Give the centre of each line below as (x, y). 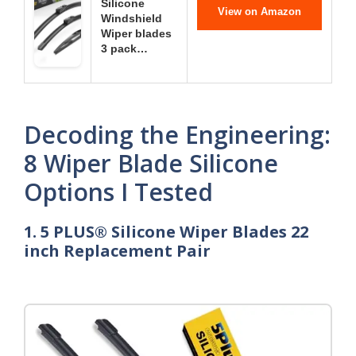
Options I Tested (118, 192)
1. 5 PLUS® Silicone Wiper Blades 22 (166, 232)
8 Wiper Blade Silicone (151, 163)
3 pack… (124, 48)
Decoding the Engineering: (177, 135)
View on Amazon (259, 12)
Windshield (132, 18)
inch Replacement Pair (117, 251)
